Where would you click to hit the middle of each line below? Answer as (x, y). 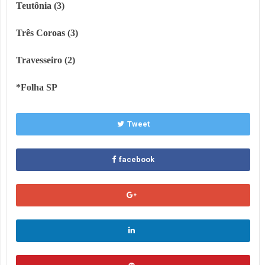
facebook (137, 160)
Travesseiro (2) (46, 60)
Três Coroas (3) (47, 33)
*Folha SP (37, 88)
